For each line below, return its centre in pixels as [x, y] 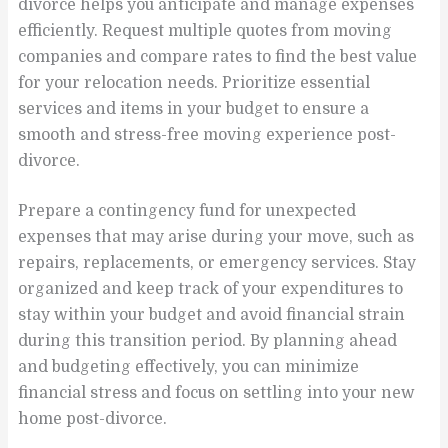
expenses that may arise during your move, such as [216, 237]
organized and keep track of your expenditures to [211, 289]
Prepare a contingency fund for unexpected [187, 211]
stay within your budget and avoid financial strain [212, 315]
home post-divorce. [93, 419]
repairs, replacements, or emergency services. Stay [217, 263]
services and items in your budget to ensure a [194, 108]
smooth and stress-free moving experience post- [207, 134]
